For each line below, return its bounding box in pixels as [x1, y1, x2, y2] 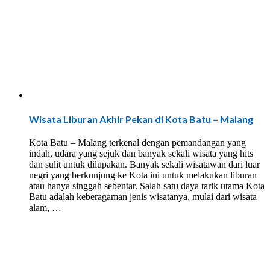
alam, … [29, 202, 61, 213]
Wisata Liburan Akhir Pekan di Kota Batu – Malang [29, 113, 253, 125]
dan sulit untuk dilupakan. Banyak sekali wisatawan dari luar [29, 159, 260, 170]
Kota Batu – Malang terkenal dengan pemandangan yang [29, 137, 246, 148]
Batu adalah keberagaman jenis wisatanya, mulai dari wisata [29, 192, 257, 202]
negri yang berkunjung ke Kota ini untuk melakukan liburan [29, 170, 257, 181]
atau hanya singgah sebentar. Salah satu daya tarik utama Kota [29, 181, 265, 192]
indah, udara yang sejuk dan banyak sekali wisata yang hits [29, 148, 253, 159]
